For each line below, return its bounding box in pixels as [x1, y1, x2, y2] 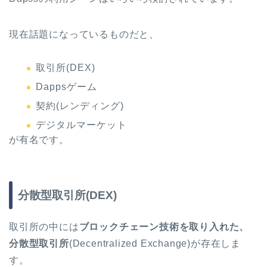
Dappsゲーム [36, 81, 97, 92]
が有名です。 [9, 135, 69, 145]
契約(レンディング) [36, 100, 124, 111]
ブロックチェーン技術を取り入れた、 [79, 221, 250, 232]
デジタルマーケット [36, 120, 127, 131]
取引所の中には [9, 221, 79, 232]
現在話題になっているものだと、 [9, 29, 159, 39]
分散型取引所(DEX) [18, 188, 117, 201]
